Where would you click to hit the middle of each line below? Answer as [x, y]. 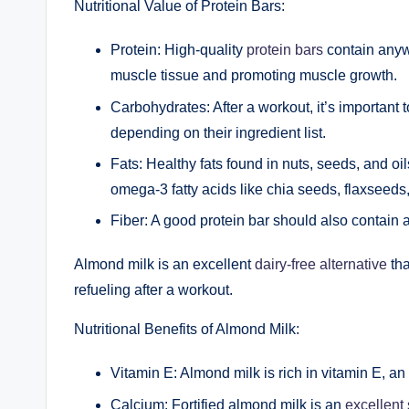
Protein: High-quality [178, 50]
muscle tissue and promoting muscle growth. [254, 76]
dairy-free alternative [321, 265]
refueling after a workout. [153, 290]
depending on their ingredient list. [218, 132]
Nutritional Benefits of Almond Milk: [187, 330]
